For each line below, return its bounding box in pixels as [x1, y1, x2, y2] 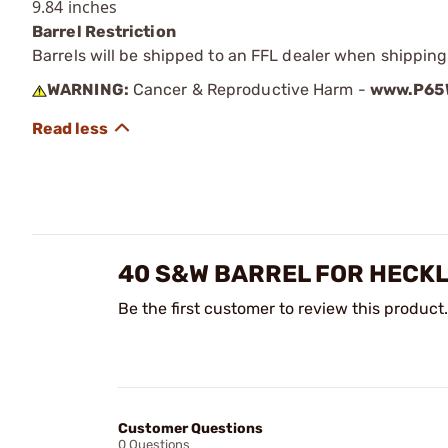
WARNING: [47, 80, 129, 99]
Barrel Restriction [32, 22, 176, 41]
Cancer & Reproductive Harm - [128, 80, 370, 99]
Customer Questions [118, 420, 263, 437]
